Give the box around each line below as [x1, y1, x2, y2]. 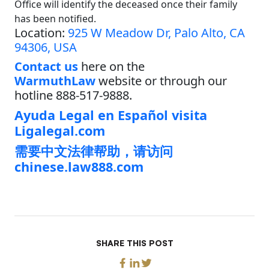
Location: [14, 24, 68, 41]
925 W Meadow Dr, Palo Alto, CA [68, 24, 245, 41]
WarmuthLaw [14, 72, 95, 89]
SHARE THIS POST [95, 237, 174, 248]
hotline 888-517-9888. [14, 86, 132, 103]
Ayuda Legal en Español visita [14, 106, 207, 124]
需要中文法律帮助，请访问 [14, 142, 173, 160]
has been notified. [14, 11, 101, 25]
